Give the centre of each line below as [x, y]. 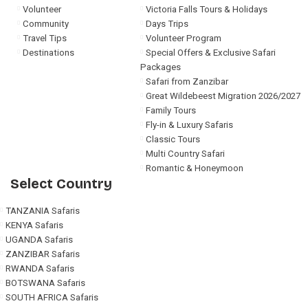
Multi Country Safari [186, 153]
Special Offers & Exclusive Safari [211, 52]
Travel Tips [45, 38]
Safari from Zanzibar [187, 81]
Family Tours [171, 110]
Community [46, 23]
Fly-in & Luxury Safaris [190, 124]
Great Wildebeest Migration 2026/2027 [223, 96]
